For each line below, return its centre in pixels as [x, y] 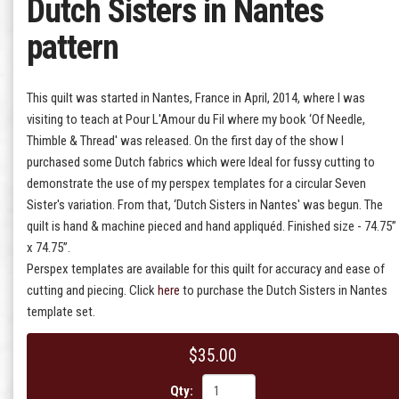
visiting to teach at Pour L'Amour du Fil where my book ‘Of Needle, [196, 119]
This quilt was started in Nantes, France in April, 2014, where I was [196, 98]
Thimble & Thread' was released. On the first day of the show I [185, 140]
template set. [61, 311]
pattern [73, 47]
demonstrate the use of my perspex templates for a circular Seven [196, 183]
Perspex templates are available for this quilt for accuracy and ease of [206, 269]
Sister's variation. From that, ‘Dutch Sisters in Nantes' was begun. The [205, 204]
